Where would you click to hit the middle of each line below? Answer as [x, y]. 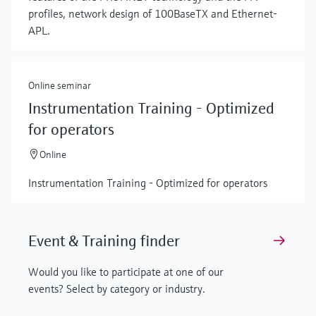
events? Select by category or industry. [117, 289]
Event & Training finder [104, 241]
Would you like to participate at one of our [126, 272]
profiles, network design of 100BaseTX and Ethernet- [153, 14]
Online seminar [60, 86]
